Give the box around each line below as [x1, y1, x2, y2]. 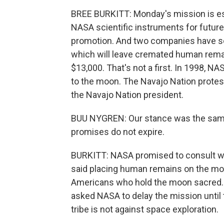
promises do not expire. [71, 126, 164, 137]
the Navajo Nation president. [71, 89, 183, 100]
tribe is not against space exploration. [71, 204, 218, 214]
